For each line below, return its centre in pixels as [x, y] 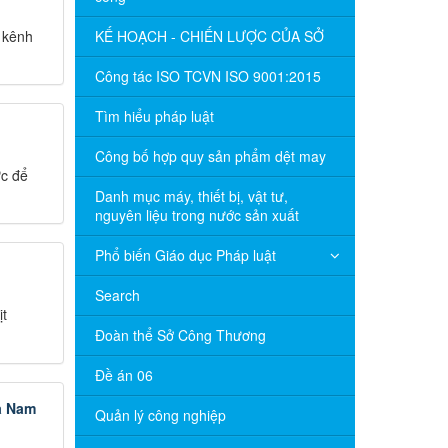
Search [117, 295]
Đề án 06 [123, 375]
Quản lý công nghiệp [160, 415]
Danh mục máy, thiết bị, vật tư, [191, 196]
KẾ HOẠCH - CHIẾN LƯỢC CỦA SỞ [209, 36]
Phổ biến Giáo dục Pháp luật [185, 255]
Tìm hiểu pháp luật [154, 116]
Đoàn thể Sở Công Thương [180, 335]
